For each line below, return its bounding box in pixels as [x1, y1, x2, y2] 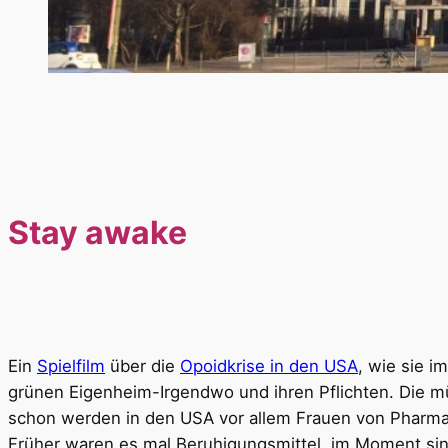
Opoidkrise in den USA [180, 356, 358, 377]
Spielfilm [37, 356, 105, 377]
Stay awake [8, 213, 187, 253]
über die [105, 356, 180, 377]
